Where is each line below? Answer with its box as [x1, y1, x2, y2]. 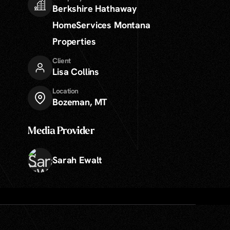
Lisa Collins [52, 66, 100, 78]
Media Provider [28, 126, 94, 137]
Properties [52, 35, 96, 47]
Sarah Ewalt [52, 154, 103, 166]
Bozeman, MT [52, 96, 108, 108]
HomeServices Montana [52, 19, 150, 31]
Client [52, 56, 71, 65]
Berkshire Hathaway [52, 3, 137, 14]
